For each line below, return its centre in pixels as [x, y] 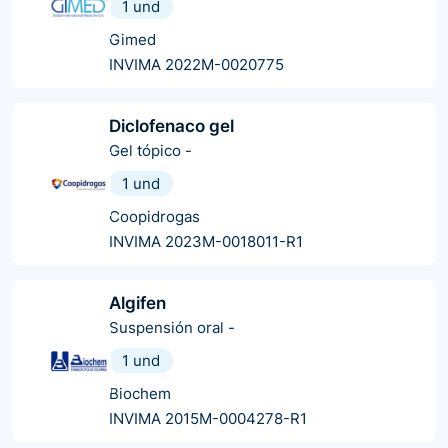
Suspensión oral [166, 327]
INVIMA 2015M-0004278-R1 [208, 418]
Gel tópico [145, 150]
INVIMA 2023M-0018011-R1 [206, 241]
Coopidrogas [154, 216]
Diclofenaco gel [171, 125]
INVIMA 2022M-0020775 [196, 64]
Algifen [137, 302]
